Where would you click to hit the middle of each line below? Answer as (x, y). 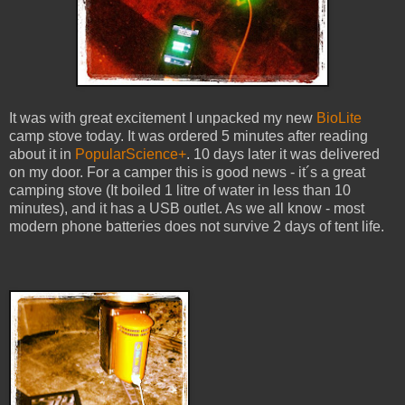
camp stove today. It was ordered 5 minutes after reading (188, 136)
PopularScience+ (131, 154)
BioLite (339, 118)
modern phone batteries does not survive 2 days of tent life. (197, 226)
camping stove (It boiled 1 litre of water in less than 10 (180, 190)
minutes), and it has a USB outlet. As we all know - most (187, 208)
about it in (42, 154)
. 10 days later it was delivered (283, 154)
